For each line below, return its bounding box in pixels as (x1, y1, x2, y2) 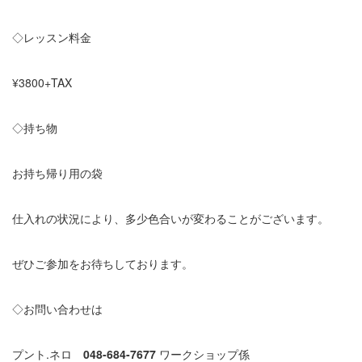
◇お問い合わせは (12, 300, 103, 317)
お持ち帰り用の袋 (12, 164, 103, 181)
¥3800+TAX (12, 74, 72, 90)
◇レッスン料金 (12, 28, 91, 45)
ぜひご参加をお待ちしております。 (12, 255, 193, 271)
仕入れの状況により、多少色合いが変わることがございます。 (12, 209, 329, 226)
